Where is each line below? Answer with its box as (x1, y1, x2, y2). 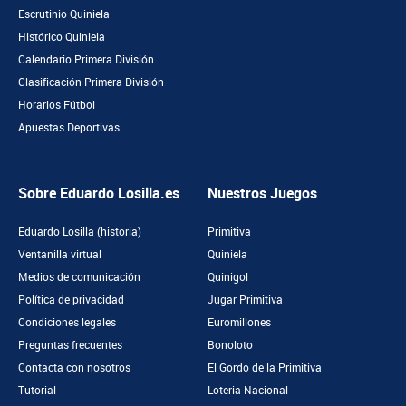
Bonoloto (208, 339, 253, 352)
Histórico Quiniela (18, 31, 105, 43)
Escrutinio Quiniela (18, 8, 110, 21)
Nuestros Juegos (208, 185, 317, 202)
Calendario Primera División (18, 53, 154, 66)
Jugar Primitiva (208, 294, 283, 306)
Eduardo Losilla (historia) (18, 226, 141, 238)
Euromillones (208, 316, 271, 329)
